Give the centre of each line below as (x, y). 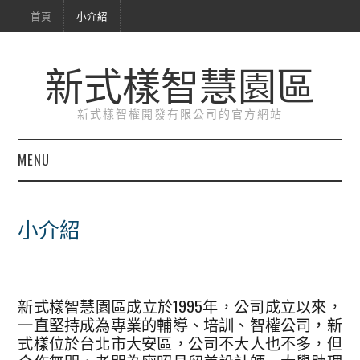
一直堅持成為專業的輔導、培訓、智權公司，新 (180, 324)
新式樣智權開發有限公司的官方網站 (180, 113)
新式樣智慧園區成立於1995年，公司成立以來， (180, 305)
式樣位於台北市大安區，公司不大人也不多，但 (180, 342)
